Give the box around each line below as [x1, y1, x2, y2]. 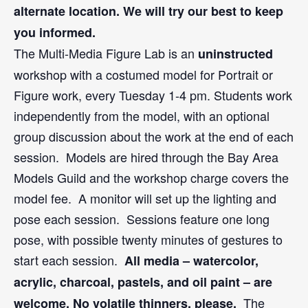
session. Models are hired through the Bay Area [14, 148, 278, 166]
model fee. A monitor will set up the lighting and [14, 189, 276, 207]
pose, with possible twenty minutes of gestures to [14, 230, 283, 248]
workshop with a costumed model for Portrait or [14, 65, 273, 83]
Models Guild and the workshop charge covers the [14, 168, 289, 186]
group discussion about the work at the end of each [14, 127, 294, 145]
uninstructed [198, 45, 273, 63]
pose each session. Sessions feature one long [14, 210, 269, 228]
